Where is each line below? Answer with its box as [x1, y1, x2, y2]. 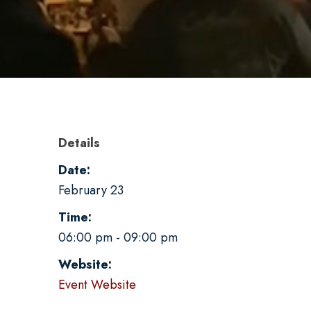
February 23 [58, 181, 124, 199]
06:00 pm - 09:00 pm [58, 228, 178, 246]
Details [58, 134, 100, 152]
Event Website [58, 276, 136, 294]
